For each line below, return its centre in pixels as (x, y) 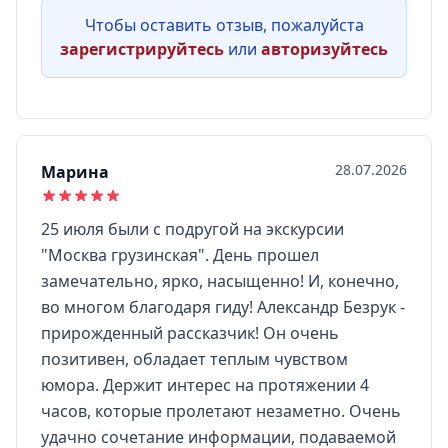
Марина (75, 172)
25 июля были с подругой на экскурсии (192, 229)
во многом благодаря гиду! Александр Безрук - (223, 307)
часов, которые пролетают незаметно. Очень (221, 411)
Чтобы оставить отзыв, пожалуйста (224, 25)
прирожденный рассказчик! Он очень (190, 333)
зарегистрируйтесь (142, 49)
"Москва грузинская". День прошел (180, 255)
